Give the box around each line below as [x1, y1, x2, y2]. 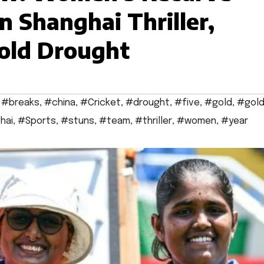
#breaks [1, 98, 39, 108]
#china [44, 98, 75, 108]
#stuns [61, 116, 94, 127]
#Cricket [80, 98, 121, 108]
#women [177, 116, 216, 127]
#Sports [18, 116, 56, 127]
